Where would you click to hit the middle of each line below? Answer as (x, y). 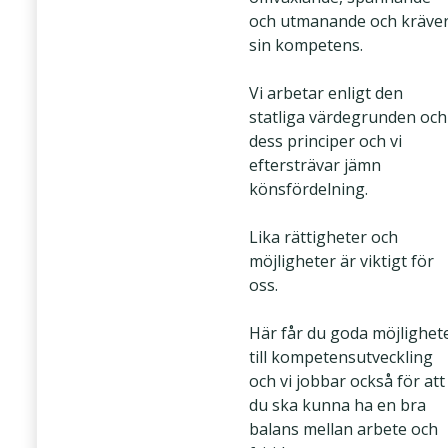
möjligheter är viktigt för (341, 261)
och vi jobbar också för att (347, 381)
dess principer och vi (325, 141)
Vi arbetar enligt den (326, 93)
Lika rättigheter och (323, 237)
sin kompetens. (306, 45)
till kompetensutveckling (341, 357)
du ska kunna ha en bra (337, 405)
